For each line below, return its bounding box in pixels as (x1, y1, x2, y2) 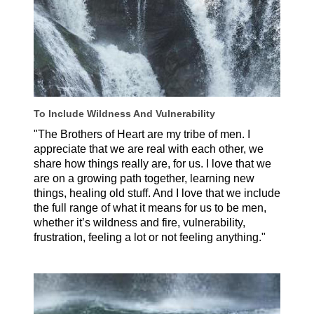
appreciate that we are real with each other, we (34, 142, 264, 155)
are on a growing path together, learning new (34, 172, 254, 184)
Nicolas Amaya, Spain (34, 245, 149, 258)
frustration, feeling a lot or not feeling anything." (34, 231, 266, 243)
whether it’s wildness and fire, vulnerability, (34, 216, 245, 228)
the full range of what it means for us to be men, (34, 201, 266, 214)
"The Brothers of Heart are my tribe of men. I (34, 128, 250, 140)
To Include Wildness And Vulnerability (34, 107, 215, 119)
